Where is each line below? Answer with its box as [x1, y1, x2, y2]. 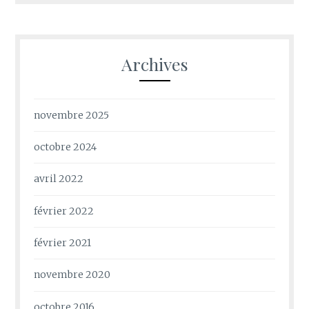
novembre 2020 [34, 268, 111, 281]
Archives [121, 52, 188, 76]
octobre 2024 [34, 140, 97, 153]
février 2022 [34, 204, 94, 217]
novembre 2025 [34, 108, 110, 121]
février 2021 [34, 237, 92, 250]
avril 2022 [34, 172, 84, 186]
